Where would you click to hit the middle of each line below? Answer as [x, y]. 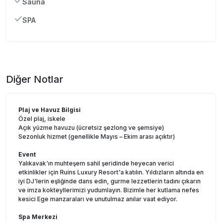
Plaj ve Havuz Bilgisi [50, 110]
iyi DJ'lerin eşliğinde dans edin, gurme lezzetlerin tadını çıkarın [110, 181]
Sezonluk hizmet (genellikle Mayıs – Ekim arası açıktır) [97, 136]
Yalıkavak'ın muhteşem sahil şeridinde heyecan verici [96, 163]
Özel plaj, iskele [42, 118]
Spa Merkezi [38, 217]
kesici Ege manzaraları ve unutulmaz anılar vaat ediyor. [98, 199]
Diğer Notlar [35, 79]
